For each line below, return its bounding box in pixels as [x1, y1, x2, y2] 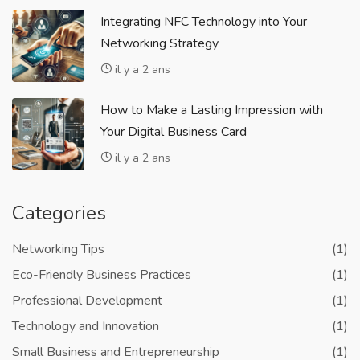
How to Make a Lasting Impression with [100, 101, 323, 119]
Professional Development [12, 292, 162, 309]
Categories [12, 200, 106, 226]
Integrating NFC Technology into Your [100, 13, 307, 31]
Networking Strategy [100, 35, 219, 52]
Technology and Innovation [12, 317, 159, 335]
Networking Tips [12, 240, 104, 258]
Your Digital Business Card [100, 123, 247, 141]
